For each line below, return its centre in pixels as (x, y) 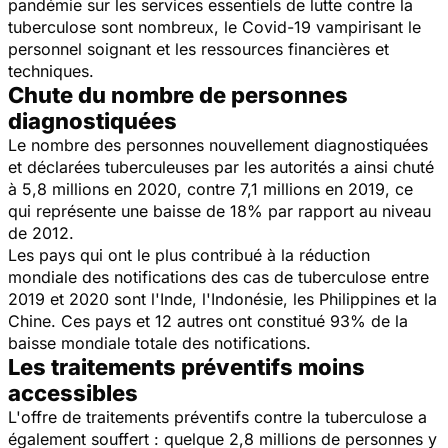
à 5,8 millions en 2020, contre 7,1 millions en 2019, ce (210, 188)
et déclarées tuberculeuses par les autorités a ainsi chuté (221, 166)
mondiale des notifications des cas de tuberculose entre (218, 276)
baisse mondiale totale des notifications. (159, 342)
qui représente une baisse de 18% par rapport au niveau (219, 210)
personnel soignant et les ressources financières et (198, 48)
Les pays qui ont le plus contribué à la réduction (189, 254)
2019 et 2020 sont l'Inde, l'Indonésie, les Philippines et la (222, 298)
